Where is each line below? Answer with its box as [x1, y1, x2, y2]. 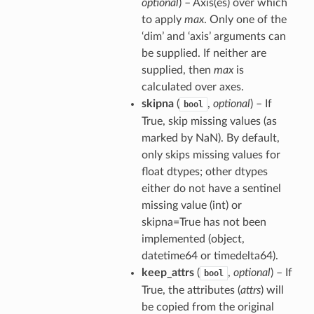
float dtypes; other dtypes [141, 166, 268, 178]
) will [260, 285, 284, 296]
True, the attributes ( [141, 285, 240, 296]
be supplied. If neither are [141, 48, 266, 60]
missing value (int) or [141, 200, 242, 212]
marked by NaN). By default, [141, 132, 280, 144]
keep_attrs [141, 267, 194, 279]
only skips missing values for [141, 149, 280, 161]
